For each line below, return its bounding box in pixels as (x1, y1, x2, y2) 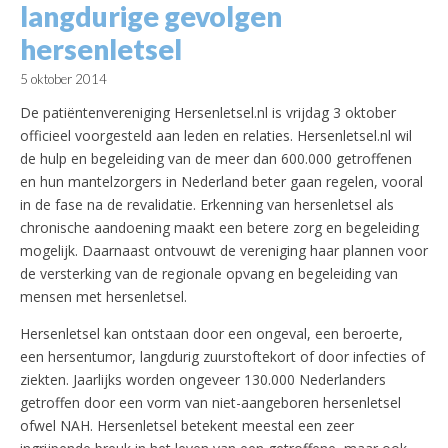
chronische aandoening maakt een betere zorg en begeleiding (20, 218, 419, 238)
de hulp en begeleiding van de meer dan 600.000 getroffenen (20, 149, 412, 169)
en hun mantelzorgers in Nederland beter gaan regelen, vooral (20, 172, 423, 192)
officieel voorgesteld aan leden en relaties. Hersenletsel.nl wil (20, 126, 412, 146)
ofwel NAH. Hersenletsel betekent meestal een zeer (20, 416, 354, 436)
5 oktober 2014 (20, 71, 107, 88)
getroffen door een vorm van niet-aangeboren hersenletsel (20, 393, 401, 413)
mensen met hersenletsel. (20, 287, 187, 307)
